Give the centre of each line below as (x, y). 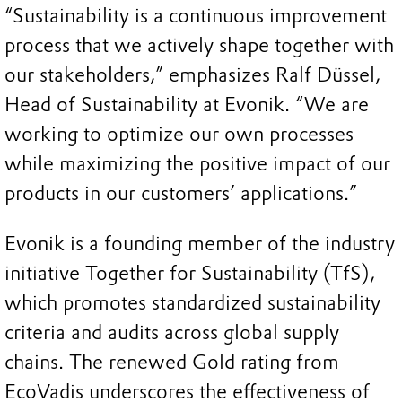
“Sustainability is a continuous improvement (196, 16)
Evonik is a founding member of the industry (200, 244)
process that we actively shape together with (199, 46)
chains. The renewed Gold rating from (172, 363)
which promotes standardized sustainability (192, 303)
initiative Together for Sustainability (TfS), (190, 274)
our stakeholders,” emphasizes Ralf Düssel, (192, 75)
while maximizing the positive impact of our (197, 164)
